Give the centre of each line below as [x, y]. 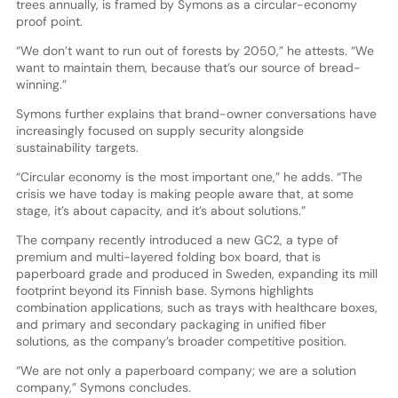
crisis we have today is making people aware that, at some [184, 194]
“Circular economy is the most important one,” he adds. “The [189, 177]
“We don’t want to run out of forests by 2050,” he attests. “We [195, 51]
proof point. [49, 22]
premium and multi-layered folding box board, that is [168, 257]
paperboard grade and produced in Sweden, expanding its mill [196, 274]
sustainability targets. [77, 148]
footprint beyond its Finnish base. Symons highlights [164, 291]
